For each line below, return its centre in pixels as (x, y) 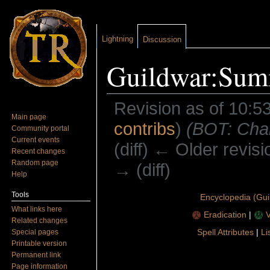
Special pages (35, 232)
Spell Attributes (225, 232)
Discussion (162, 39)
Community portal (41, 128)
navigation (162, 185)
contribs (144, 129)
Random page (35, 162)
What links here (37, 209)
